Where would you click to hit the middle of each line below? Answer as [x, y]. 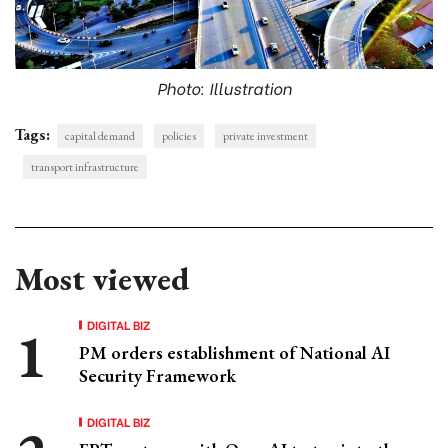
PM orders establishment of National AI [234, 352]
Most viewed [102, 278]
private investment [265, 135]
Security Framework [157, 375]
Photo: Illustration [224, 87]
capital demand [100, 135]
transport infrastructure [85, 166]
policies [179, 135]
